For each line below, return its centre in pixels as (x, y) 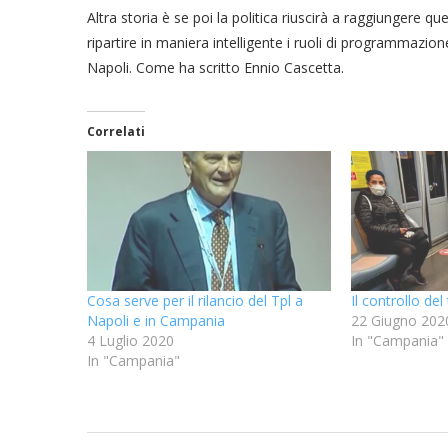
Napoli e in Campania (156, 320)
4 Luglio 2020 (130, 340)
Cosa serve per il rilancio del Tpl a (195, 300)
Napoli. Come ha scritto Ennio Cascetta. (215, 68)
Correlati (116, 132)
